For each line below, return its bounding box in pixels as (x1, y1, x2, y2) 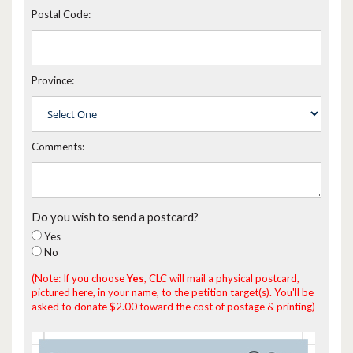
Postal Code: (32, 8, 91, 21)
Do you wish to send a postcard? (32, 210, 199, 225)
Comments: (32, 140, 84, 154)
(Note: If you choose (32, 271, 127, 284)
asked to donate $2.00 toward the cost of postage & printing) (32, 299, 315, 313)
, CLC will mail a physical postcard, (144, 271, 299, 284)
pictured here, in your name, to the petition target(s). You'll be (32, 285, 314, 299)
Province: (32, 74, 74, 87)
